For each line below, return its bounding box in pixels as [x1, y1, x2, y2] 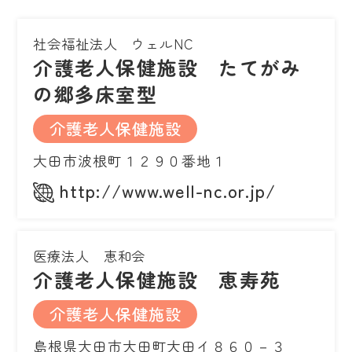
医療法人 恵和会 [33, 246, 146, 266]
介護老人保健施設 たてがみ [33, 53, 302, 82]
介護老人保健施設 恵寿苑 [33, 265, 281, 294]
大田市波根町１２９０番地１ [33, 150, 227, 171]
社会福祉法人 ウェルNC [33, 34, 194, 54]
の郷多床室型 [33, 79, 157, 108]
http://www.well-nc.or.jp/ [60, 178, 276, 203]
